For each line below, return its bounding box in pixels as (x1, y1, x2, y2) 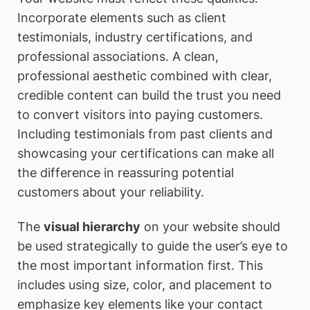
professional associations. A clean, (17, 49, 219, 64)
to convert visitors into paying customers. (17, 107, 263, 122)
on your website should (140, 219, 280, 234)
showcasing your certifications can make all (17, 146, 274, 161)
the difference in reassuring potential (17, 165, 234, 181)
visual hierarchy (44, 219, 140, 234)
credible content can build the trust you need (17, 88, 281, 103)
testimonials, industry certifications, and (17, 30, 253, 45)
